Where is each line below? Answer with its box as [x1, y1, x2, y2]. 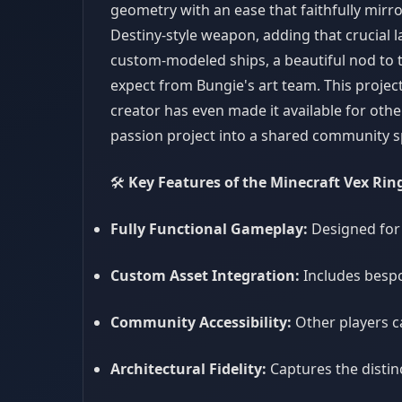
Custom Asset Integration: [110, 266, 300, 285]
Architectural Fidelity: [110, 359, 267, 379]
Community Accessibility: [110, 312, 292, 332]
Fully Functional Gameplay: [110, 219, 308, 239]
